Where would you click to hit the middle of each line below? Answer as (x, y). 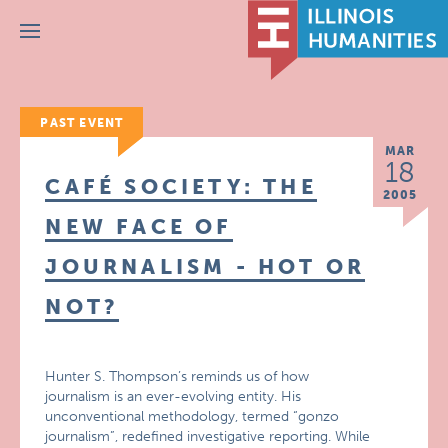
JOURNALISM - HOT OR (205, 266)
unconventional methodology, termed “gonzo (192, 416)
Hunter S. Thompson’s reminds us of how (177, 376)
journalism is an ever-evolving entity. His (173, 396)
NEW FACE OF (139, 226)
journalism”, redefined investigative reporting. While (208, 436)
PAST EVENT (82, 123)
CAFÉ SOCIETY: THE (181, 186)
